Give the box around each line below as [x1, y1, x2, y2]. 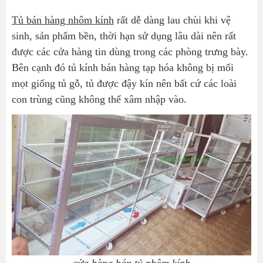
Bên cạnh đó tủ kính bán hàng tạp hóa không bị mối [12, 61, 234, 73]
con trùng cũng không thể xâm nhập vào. [12, 93, 190, 105]
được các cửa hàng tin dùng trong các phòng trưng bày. [12, 45, 248, 58]
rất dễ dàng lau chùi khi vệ [114, 14, 231, 26]
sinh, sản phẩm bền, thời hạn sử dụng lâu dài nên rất [12, 29, 236, 42]
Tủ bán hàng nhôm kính [12, 14, 114, 26]
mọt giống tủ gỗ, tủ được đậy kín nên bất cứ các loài [12, 77, 237, 89]
